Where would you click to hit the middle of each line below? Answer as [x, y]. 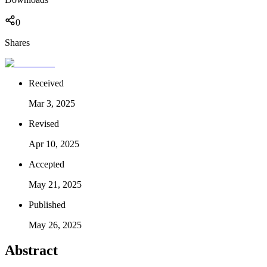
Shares [17, 42]
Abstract [31, 250]
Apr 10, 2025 [54, 144]
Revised [44, 123]
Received [46, 83]
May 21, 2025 [55, 184]
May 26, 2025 [55, 225]
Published [47, 204]
